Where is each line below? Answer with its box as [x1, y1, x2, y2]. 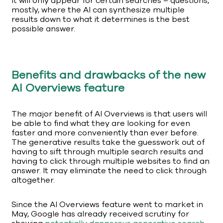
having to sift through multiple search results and [11, 146, 203, 158]
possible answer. [11, 23, 75, 35]
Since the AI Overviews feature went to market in [11, 199, 203, 211]
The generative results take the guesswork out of [11, 137, 205, 148]
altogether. [11, 175, 55, 186]
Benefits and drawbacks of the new [11, 68, 206, 83]
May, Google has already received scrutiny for [11, 209, 189, 220]
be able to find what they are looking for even [11, 118, 190, 129]
